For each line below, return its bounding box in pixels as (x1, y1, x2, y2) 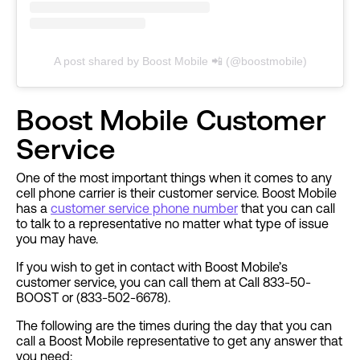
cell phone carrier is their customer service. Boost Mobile (16, 186, 337, 201)
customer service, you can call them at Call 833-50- (16, 275, 311, 290)
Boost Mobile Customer (16, 104, 326, 137)
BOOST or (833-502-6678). (16, 290, 170, 305)
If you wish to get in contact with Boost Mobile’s (16, 260, 288, 275)
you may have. (16, 231, 98, 247)
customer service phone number (51, 201, 238, 216)
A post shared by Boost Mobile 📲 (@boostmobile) (53, 55, 307, 68)
